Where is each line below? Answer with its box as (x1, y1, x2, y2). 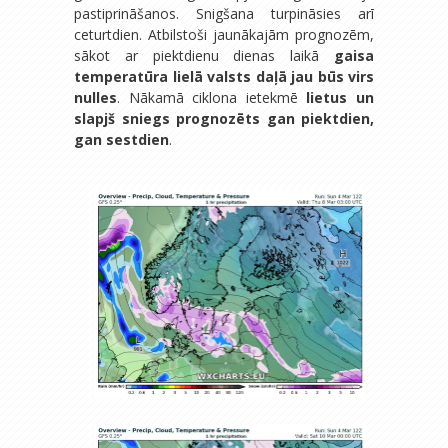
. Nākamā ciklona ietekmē (117, 87, 307, 107)
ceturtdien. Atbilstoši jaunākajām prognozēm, (74, 24, 374, 44)
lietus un (306, 87, 375, 107)
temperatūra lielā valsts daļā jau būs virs (74, 66, 374, 86)
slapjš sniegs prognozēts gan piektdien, (74, 108, 374, 128)
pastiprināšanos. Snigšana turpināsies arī (74, 3, 374, 23)
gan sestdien (74, 129, 169, 149)
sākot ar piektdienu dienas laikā (74, 45, 334, 65)
